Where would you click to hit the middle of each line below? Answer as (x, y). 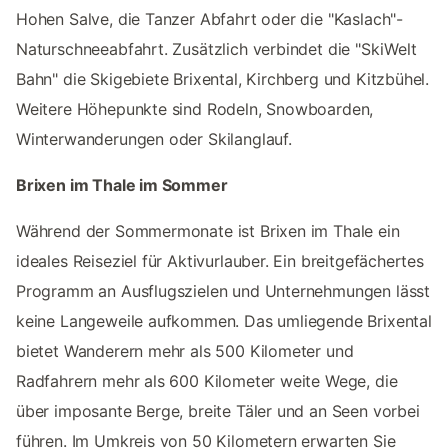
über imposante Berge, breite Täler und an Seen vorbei (218, 410)
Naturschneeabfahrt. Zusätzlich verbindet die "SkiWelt (216, 48)
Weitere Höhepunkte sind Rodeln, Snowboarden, (195, 108)
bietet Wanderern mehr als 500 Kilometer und (185, 350)
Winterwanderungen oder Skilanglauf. (154, 138)
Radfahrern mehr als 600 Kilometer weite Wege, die (207, 380)
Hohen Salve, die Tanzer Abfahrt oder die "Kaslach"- (210, 18)
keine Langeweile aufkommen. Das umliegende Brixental (224, 320)
